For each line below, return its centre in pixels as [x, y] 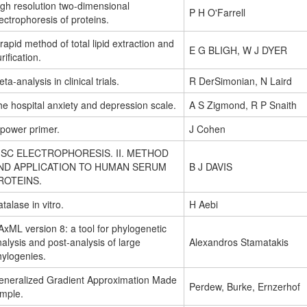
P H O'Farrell [217, 13]
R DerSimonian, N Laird [241, 81]
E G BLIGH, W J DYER [238, 50]
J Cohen [207, 129]
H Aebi [204, 205]
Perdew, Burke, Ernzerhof [245, 287]
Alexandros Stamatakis [239, 242]
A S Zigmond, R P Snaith [243, 105]
